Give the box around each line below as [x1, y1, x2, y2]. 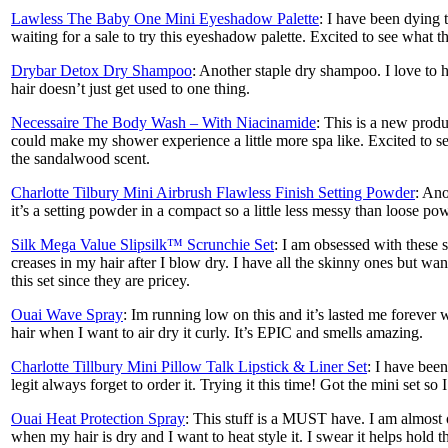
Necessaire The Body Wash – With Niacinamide [11, 113, 316, 131]
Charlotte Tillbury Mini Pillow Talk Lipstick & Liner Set [11, 357, 367, 375]
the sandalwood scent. [11, 149, 150, 167]
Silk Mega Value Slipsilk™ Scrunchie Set [11, 235, 274, 253]
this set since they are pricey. [11, 271, 190, 289]
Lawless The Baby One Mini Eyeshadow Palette [11, 9, 319, 27]
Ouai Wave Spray [11, 305, 123, 323]
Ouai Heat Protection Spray [11, 409, 185, 427]
